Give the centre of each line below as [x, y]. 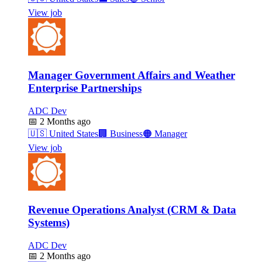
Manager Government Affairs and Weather [132, 75]
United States [73, 133]
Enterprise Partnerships [85, 88]
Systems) [49, 223]
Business [125, 133]
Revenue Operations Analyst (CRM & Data [132, 210]
